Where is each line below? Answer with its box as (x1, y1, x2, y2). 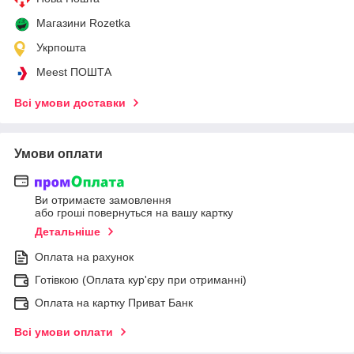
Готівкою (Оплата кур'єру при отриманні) (35, 273, 247, 286)
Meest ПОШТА (36, 66, 111, 79)
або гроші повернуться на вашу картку (35, 205, 233, 219)
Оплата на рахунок (35, 250, 134, 263)
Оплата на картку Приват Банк (35, 296, 193, 309)
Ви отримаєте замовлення (35, 193, 171, 206)
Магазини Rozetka (36, 17, 130, 30)
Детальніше (35, 224, 100, 238)
